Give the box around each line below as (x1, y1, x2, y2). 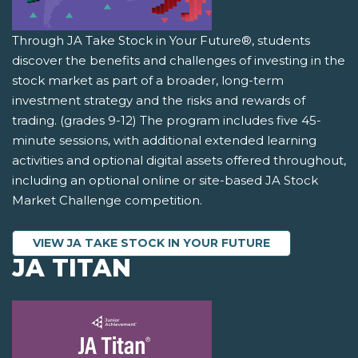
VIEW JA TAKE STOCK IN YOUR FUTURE (33, 236, 270, 251)
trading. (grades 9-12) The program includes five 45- (12, 113, 321, 129)
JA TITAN (12, 253, 131, 284)
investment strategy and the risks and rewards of (12, 93, 305, 109)
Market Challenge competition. (12, 193, 202, 209)
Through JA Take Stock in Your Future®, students (12, 33, 310, 49)
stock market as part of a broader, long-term (12, 73, 284, 89)
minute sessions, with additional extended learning (12, 133, 316, 149)
